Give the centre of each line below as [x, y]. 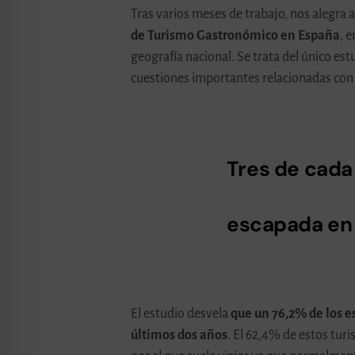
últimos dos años [179, 336]
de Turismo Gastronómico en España [236, 36]
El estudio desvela [181, 314]
